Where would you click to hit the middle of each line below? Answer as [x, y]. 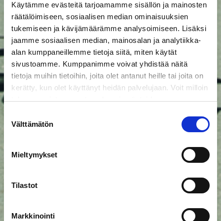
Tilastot [24, 185]
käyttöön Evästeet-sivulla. [58, 111]
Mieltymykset [35, 155]
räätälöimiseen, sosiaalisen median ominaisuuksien [100, 16]
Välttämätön [33, 124]
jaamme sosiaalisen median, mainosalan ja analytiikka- [106, 40]
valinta [14, 126]
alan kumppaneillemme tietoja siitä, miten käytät [94, 52]
